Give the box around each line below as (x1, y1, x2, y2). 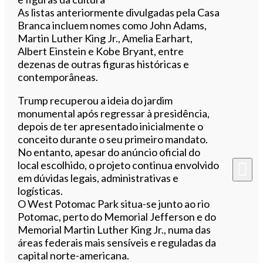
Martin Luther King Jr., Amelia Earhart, (18, 31, 193, 45)
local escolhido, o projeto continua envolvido (18, 158, 220, 171)
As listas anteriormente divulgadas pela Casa (18, 5, 220, 19)
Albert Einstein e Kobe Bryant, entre (18, 44, 184, 58)
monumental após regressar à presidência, (18, 106, 210, 120)
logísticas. (18, 184, 63, 197)
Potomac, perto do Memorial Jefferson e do (18, 210, 217, 223)
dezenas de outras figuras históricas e (18, 57, 190, 70)
